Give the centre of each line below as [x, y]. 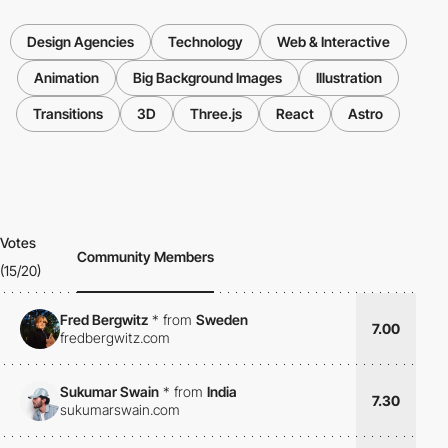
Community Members [146, 257]
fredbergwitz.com [115, 337]
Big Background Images [207, 78]
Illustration [349, 78]
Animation [66, 78]
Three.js [216, 114]
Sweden [222, 319]
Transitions [68, 114]
